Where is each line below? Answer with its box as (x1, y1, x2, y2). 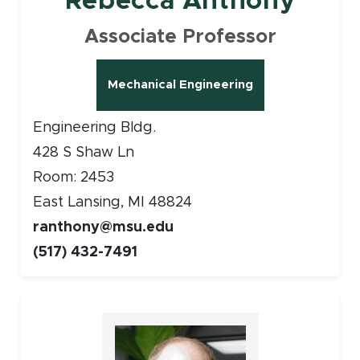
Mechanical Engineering (107, 79, 253, 92)
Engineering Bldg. (32, 121, 156, 136)
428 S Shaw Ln (32, 145, 134, 161)
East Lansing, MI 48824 (32, 195, 192, 211)
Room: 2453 (32, 170, 114, 186)
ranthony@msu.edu (32, 220, 174, 235)
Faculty (10, 289, 63, 305)
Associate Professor (84, 27, 276, 47)
